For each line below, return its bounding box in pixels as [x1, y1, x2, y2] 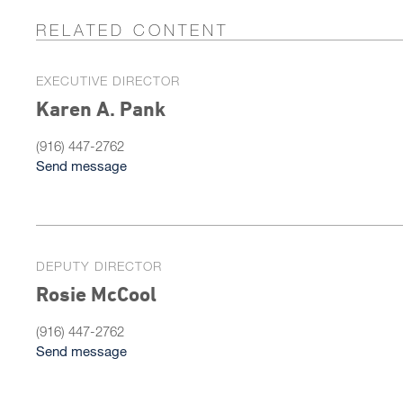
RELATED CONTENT [36, 20, 228, 40]
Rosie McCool [36, 282, 157, 306]
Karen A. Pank [36, 97, 166, 121]
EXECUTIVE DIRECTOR [36, 73, 180, 88]
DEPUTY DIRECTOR [36, 258, 162, 273]
